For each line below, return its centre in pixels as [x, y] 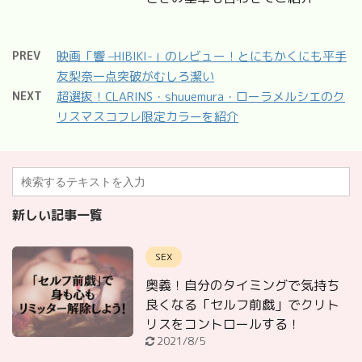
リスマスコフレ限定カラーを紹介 [147, 116]
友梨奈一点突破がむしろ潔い [135, 76]
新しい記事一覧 [57, 215]
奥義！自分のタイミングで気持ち [242, 285]
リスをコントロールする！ [223, 324]
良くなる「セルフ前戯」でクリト [242, 304]
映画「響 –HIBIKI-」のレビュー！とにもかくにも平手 [202, 56]
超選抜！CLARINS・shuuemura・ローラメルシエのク [201, 96]
